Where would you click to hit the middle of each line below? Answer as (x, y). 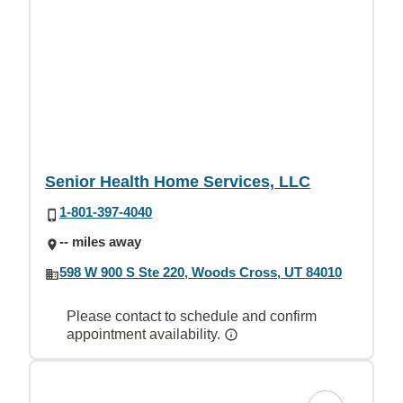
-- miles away (100, 242)
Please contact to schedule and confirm (192, 316)
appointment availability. (145, 334)
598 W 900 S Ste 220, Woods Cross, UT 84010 (201, 272)
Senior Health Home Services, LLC (178, 182)
